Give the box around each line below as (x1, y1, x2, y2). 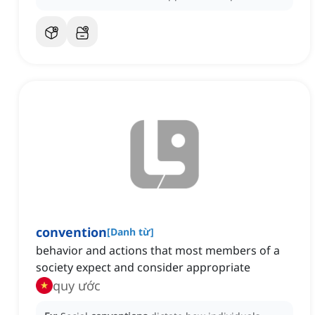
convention (36, 224, 107, 241)
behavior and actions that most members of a (36, 243, 280, 259)
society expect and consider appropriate (36, 259, 250, 276)
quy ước (53, 277, 101, 295)
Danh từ (110, 225, 150, 239)
